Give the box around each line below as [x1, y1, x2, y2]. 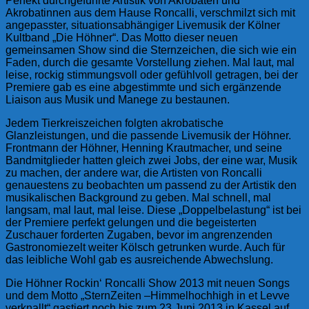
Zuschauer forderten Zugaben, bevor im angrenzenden [6, 228, 272, 241]
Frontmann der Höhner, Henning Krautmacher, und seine [6, 141, 282, 154]
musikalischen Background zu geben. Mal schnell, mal [6, 191, 271, 203]
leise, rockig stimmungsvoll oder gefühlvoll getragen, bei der [6, 68, 298, 81]
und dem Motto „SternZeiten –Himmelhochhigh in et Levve [6, 289, 290, 301]
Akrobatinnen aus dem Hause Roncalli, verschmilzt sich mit [6, 6, 295, 19]
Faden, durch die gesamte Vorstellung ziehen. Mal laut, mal [6, 56, 295, 68]
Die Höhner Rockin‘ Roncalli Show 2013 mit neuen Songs [6, 277, 290, 289]
